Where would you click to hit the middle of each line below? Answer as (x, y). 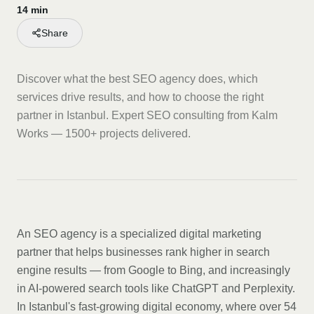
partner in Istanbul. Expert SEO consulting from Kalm (147, 115)
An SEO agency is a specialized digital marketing (139, 234)
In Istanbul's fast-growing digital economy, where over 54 (157, 307)
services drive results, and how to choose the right (140, 97)
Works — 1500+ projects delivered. (104, 134)
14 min (33, 10)
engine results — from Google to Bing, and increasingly (153, 270)
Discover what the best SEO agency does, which (137, 79)
